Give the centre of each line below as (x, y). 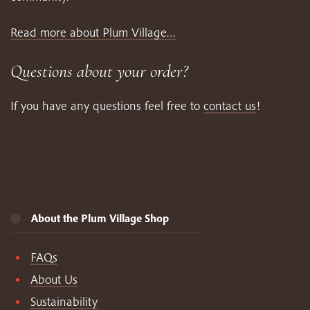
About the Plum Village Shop (100, 218)
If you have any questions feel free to (107, 105)
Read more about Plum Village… (93, 32)
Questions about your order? (99, 71)
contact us (230, 105)
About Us (54, 279)
